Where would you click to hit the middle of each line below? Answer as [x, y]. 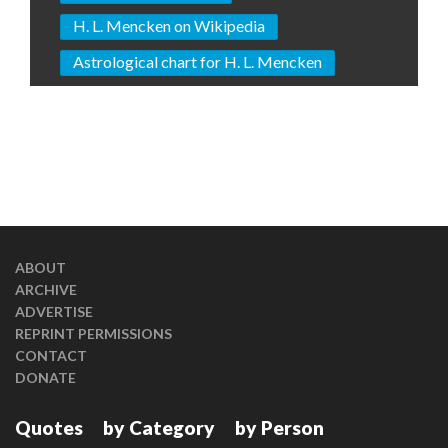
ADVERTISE [54, 312]
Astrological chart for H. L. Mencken [197, 62]
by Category [159, 428]
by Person [279, 428]
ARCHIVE [46, 290]
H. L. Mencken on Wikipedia [169, 26]
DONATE [45, 378]
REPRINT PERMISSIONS [93, 334]
